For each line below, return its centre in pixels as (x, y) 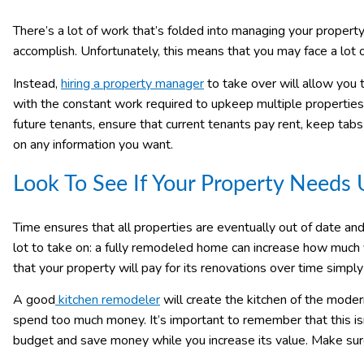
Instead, (37, 83)
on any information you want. (95, 144)
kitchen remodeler (109, 299)
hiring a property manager (132, 83)
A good (34, 299)
